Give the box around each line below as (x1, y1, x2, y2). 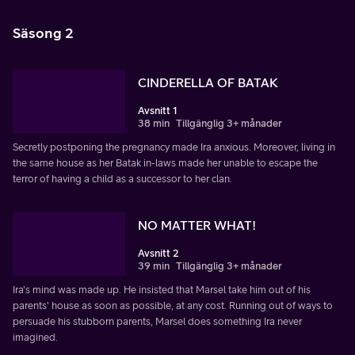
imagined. (13, 330, 58, 343)
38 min (138, 116, 170, 129)
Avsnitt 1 (138, 104, 177, 116)
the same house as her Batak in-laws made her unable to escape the (13, 156, 318, 169)
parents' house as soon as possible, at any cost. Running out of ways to (13, 299, 333, 311)
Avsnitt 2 (138, 246, 179, 259)
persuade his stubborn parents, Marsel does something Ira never (13, 315, 302, 327)
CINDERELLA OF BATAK (138, 74, 278, 90)
